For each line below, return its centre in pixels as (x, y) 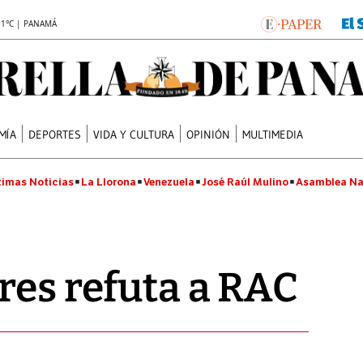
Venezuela (169, 182)
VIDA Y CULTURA (134, 134)
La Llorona (109, 182)
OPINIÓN (209, 134)
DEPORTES (55, 134)
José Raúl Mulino (245, 182)
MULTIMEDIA (273, 134)
